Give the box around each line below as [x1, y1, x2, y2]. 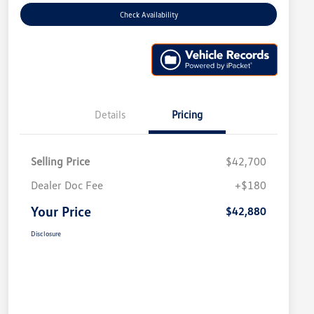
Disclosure [31, 228, 61, 238]
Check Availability [119, 10, 178, 20]
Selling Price [31, 153, 90, 168]
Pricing [172, 107, 203, 121]
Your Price [31, 202, 91, 219]
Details [95, 107, 125, 121]
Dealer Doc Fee [31, 177, 103, 192]
